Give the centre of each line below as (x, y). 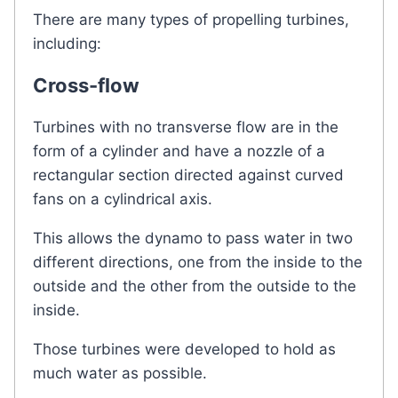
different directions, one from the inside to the (198, 262)
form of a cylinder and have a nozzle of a (179, 151)
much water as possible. (120, 373)
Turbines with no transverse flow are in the (186, 127)
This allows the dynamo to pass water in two (193, 238)
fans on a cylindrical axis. (123, 199)
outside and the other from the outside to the (195, 286)
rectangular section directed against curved (188, 175)
